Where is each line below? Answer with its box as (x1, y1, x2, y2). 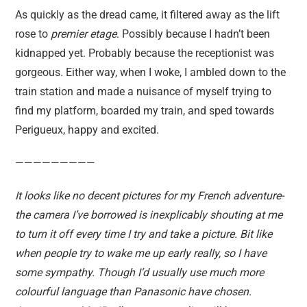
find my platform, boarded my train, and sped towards (15, 104, 275, 117)
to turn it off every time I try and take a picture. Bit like (15, 228, 273, 241)
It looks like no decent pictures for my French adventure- (15, 189, 284, 202)
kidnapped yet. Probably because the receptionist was (15, 47, 275, 60)
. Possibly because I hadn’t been (116, 27, 271, 40)
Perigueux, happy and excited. (15, 123, 160, 136)
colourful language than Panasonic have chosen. (15, 285, 252, 298)
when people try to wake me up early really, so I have (15, 247, 267, 260)
